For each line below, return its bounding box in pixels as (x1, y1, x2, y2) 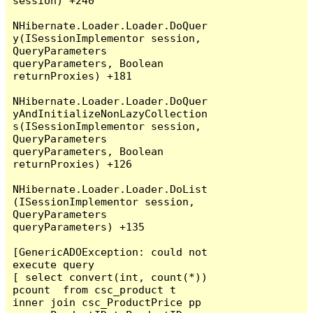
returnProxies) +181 (13, 69, 133, 82)
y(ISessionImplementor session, (13, 31, 202, 44)
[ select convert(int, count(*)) (13, 270, 208, 283)
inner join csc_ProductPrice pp (13, 296, 202, 308)
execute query (13, 258, 95, 270)
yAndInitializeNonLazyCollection (13, 107, 208, 119)
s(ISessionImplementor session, (13, 119, 202, 132)
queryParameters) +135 (13, 220, 145, 233)
